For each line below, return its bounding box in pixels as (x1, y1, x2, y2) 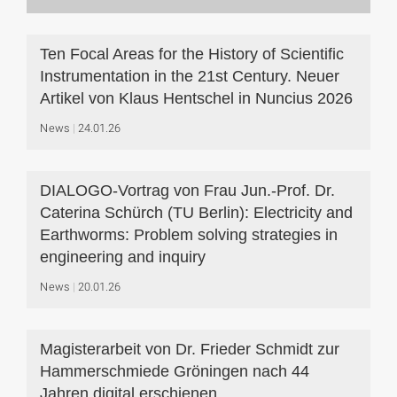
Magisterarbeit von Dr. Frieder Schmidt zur (40, 340, 339, 358)
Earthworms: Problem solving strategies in (40, 226, 338, 244)
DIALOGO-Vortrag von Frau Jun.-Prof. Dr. (40, 182, 335, 199)
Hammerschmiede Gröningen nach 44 (40, 362, 309, 380)
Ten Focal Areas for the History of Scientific (40, 45, 344, 63)
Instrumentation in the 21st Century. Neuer (40, 67, 339, 85)
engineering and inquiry (40, 248, 206, 266)
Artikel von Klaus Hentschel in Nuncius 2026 (40, 90, 353, 107)
